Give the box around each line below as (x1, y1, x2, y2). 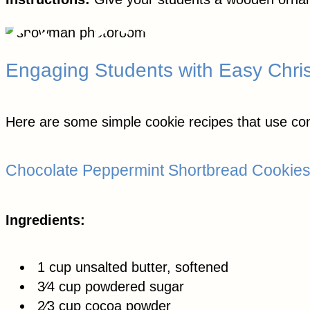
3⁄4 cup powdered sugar (33, 278, 184, 294)
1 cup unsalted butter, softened (33, 259, 228, 275)
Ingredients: (6, 212, 85, 228)
